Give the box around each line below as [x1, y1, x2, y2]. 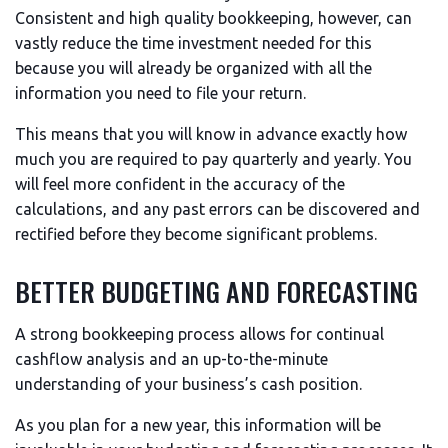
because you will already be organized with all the [15, 59, 372, 77]
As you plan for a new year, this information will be [15, 416, 381, 434]
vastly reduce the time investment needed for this [15, 34, 372, 52]
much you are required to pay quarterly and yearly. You [15, 150, 412, 168]
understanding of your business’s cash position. [15, 375, 362, 393]
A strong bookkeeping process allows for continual [15, 325, 384, 343]
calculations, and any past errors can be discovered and [15, 200, 420, 218]
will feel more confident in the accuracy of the [15, 175, 345, 193]
